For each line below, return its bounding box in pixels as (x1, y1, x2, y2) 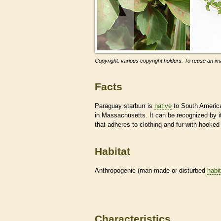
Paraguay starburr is (95, 102, 154, 110)
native (154, 102, 172, 110)
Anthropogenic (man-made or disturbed (95, 166, 207, 174)
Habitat (95, 146, 130, 157)
